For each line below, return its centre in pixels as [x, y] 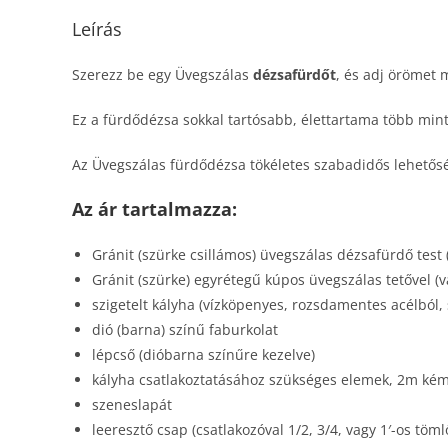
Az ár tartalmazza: [154, 209]
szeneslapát [132, 404]
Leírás [97, 29]
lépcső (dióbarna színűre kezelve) [203, 354]
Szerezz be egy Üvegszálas [162, 74]
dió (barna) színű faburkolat [185, 329]
